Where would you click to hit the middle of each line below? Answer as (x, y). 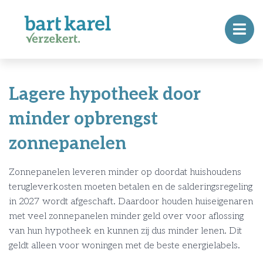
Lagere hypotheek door (105, 95)
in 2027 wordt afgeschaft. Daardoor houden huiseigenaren (131, 202)
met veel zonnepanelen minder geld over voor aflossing (126, 216)
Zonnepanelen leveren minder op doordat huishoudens (125, 172)
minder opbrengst (83, 119)
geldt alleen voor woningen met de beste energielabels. (124, 246)
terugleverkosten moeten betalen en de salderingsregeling (131, 187)
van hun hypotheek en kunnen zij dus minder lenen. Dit (125, 231)
